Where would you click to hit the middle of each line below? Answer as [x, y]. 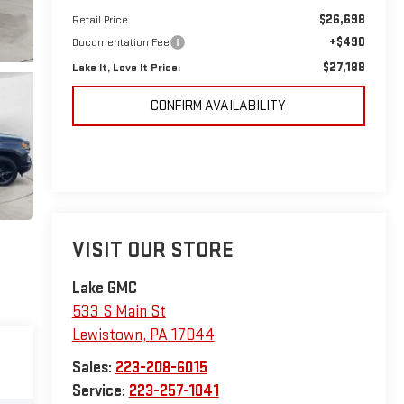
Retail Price [100, 19]
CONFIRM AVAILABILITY [219, 106]
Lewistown [107, 335]
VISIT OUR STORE [152, 251]
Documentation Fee [120, 42]
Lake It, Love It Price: [126, 67]
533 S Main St [119, 312]
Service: [100, 391]
